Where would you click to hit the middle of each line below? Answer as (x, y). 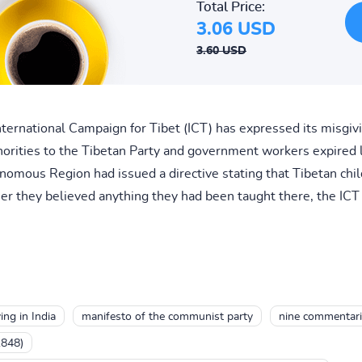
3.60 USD (221, 51)
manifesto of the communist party (167, 316)
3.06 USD (236, 29)
